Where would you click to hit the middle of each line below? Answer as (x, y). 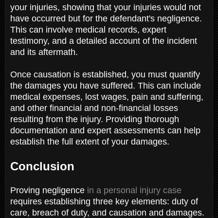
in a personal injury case (134, 190)
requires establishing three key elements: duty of (104, 201)
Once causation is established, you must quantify (105, 74)
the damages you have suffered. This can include (106, 85)
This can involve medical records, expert (88, 29)
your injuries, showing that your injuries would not (106, 7)
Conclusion (42, 166)
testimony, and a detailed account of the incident (104, 41)
